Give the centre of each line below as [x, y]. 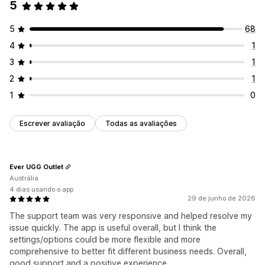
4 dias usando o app [41, 190]
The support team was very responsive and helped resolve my [131, 216]
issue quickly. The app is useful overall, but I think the [113, 228]
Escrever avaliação [52, 124]
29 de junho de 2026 [222, 198]
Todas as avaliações [141, 124]
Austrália [24, 178]
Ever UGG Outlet [36, 167]
